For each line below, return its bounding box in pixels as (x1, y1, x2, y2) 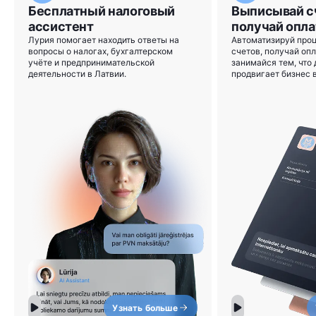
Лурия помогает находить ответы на (28, 35, 179, 46)
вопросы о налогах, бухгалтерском (28, 46, 173, 57)
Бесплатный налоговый (28, 4, 175, 19)
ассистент (28, 19, 94, 35)
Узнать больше (112, 302, 178, 313)
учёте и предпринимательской (28, 57, 154, 68)
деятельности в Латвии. (28, 68, 126, 80)
